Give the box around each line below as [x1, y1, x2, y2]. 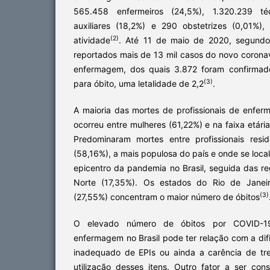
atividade [74, 34, 110, 45]
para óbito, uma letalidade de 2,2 [74, 78, 204, 89]
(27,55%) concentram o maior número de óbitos [74, 191, 260, 202]
